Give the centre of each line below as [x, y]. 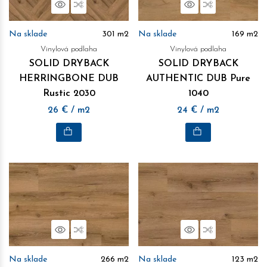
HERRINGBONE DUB [69, 79]
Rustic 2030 [69, 94]
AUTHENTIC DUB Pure [198, 79]
